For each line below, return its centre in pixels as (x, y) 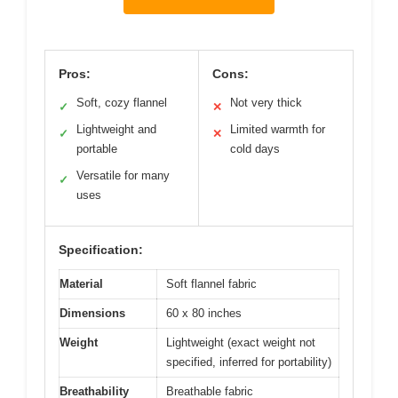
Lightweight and (116, 129)
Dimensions (92, 313)
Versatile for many (123, 175)
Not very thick (266, 102)
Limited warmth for (278, 129)
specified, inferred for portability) (249, 362)
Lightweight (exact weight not (241, 342)
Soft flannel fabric (211, 283)
